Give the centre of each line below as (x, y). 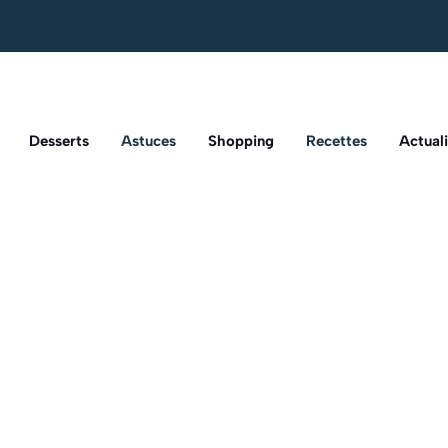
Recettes (336, 141)
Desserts (59, 141)
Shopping (241, 141)
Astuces (148, 141)
